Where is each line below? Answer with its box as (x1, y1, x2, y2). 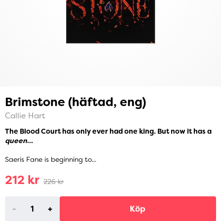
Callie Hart (5, 110, 45, 121)
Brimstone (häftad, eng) (5, 94, 146, 110)
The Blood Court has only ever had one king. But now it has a (5, 127, 212, 136)
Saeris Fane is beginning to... (5, 155, 96, 164)
